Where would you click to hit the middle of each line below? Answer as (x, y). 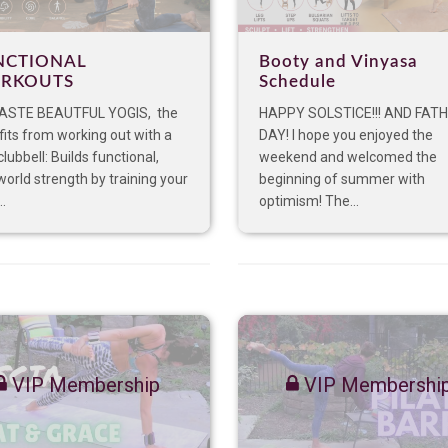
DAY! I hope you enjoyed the (346, 135)
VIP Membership (83, 385)
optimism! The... (309, 201)
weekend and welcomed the (348, 157)
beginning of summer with (342, 179)
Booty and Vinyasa (338, 62)
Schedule (297, 82)
